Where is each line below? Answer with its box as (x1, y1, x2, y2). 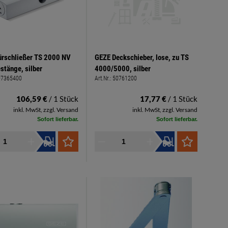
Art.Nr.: (95, 75, 112, 82)
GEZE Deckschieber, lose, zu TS (95, 53, 189, 63)
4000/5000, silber (95, 64, 151, 74)
